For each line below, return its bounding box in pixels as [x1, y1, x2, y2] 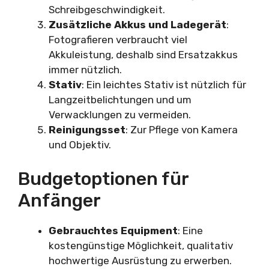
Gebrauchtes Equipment [49, 224, 178, 237]
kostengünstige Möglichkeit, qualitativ [49, 239, 233, 252]
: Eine [178, 224, 203, 237]
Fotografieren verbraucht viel [49, 34, 187, 46]
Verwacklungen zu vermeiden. [49, 109, 191, 121]
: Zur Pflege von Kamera [125, 124, 238, 136]
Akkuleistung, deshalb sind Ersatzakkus [49, 49, 238, 61]
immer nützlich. [49, 64, 122, 76]
